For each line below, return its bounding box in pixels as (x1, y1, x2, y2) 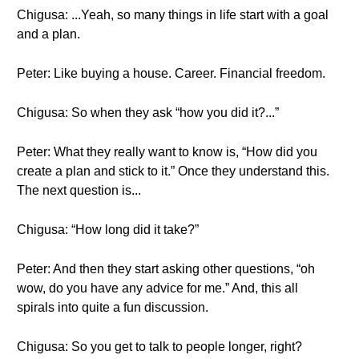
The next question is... (17, 184, 141, 197)
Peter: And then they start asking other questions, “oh (17, 262, 315, 276)
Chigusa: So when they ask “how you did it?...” (17, 106, 279, 119)
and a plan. (17, 27, 80, 41)
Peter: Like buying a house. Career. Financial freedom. (17, 67, 325, 80)
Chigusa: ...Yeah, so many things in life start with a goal (17, 8, 329, 22)
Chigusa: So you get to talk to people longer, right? (17, 340, 302, 353)
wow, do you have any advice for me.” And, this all (17, 281, 298, 295)
